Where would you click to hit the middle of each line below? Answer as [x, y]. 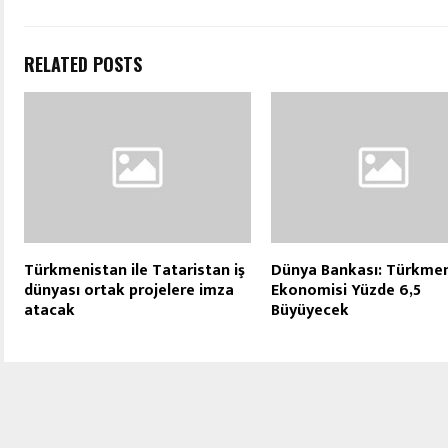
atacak [49, 310]
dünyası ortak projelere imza [129, 290]
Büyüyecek [309, 310]
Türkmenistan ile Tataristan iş [134, 270]
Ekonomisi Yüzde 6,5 [345, 290]
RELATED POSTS [83, 63]
